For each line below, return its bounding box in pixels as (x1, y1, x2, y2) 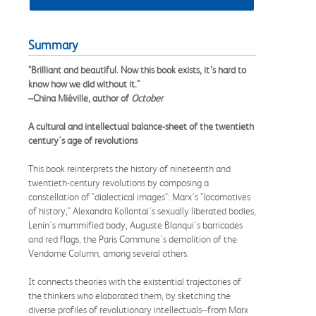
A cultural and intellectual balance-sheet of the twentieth (28, 120, 254, 132)
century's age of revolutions (28, 134, 138, 146)
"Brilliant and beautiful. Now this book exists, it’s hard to (28, 63, 246, 75)
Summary (28, 37, 78, 52)
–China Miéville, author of (28, 92, 131, 104)
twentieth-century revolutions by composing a (28, 176, 209, 188)
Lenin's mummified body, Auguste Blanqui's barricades (28, 219, 243, 231)
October (131, 92, 163, 104)
